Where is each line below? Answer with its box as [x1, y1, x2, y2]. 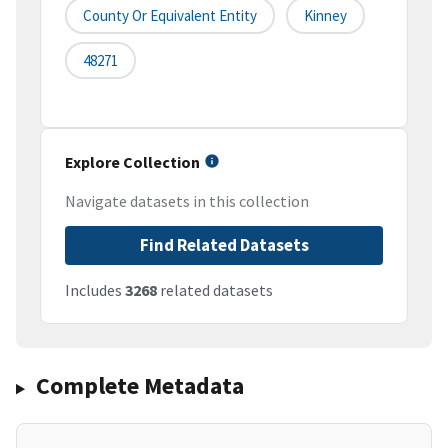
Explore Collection [65, 152, 200, 173]
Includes [65, 280, 125, 301]
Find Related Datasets [139, 234, 309, 257]
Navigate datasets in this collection [65, 191, 309, 212]
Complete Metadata [35, 370, 244, 402]
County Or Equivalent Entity [83, 6, 257, 26]
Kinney [304, 6, 347, 26]
